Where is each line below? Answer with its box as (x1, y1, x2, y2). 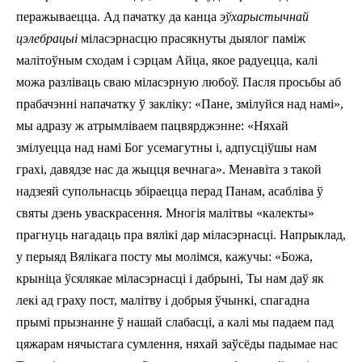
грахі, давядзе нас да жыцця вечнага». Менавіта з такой (16, 162, 322, 176)
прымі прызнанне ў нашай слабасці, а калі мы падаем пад (16, 314, 334, 329)
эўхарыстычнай (220, 9, 309, 23)
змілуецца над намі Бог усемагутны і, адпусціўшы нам (16, 140, 317, 154)
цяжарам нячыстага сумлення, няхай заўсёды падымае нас (16, 336, 338, 351)
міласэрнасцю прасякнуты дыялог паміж (81, 31, 305, 45)
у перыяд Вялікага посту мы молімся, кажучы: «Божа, (16, 249, 313, 263)
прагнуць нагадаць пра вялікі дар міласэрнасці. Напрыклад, (16, 227, 346, 242)
